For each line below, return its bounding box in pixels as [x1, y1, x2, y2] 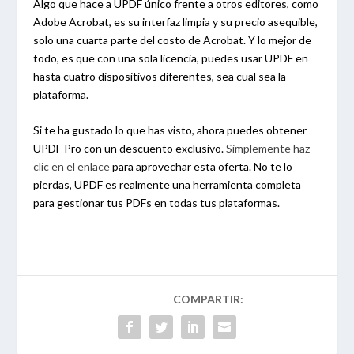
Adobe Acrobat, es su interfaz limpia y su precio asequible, [33, 14, 318, 28]
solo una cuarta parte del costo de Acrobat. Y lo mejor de [33, 32, 312, 47]
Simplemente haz [226, 141, 311, 156]
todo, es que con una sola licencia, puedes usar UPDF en [33, 51, 309, 65]
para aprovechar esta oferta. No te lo [110, 160, 293, 174]
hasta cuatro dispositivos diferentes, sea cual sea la [33, 69, 287, 83]
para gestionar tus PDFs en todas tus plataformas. [33, 196, 281, 210]
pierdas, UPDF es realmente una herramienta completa [33, 178, 302, 192]
